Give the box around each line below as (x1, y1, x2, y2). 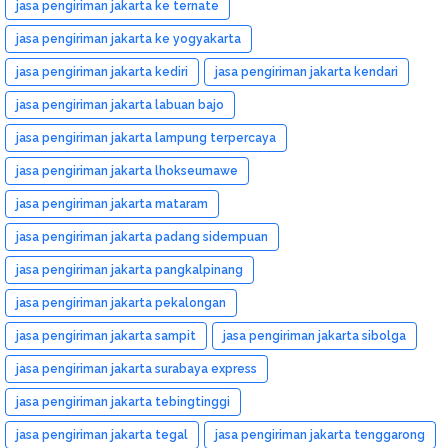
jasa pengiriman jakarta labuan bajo (16, 97, 224, 112)
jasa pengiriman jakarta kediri (16, 64, 188, 79)
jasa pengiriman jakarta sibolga (223, 328, 406, 343)
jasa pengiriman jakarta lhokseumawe (16, 163, 238, 178)
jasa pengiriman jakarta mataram (16, 196, 208, 211)
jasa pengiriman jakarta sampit (16, 328, 196, 343)
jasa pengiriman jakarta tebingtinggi (16, 394, 230, 409)
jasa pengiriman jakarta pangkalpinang (16, 262, 243, 277)
